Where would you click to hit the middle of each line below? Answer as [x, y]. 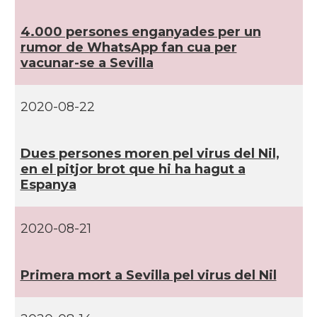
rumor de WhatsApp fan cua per [128, 47]
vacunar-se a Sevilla [87, 63]
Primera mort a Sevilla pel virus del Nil [148, 275]
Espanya [48, 185]
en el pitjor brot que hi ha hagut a [133, 169]
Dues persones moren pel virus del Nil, [150, 154]
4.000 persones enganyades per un [140, 32]
